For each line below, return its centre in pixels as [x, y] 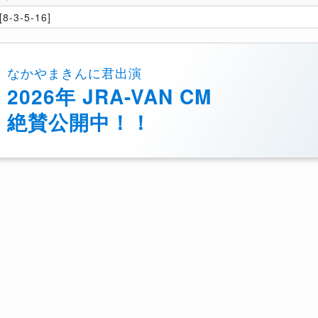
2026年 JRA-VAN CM [109, 97]
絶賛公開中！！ [79, 122]
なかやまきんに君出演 [75, 73]
